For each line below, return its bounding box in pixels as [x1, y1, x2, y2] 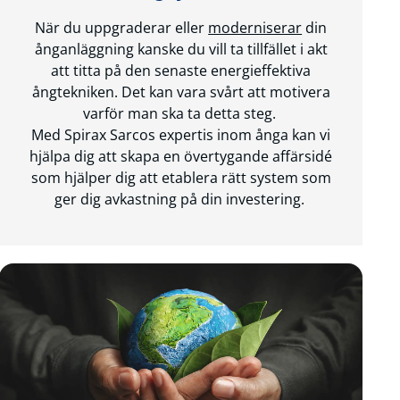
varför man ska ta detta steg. [82, 103, 279, 123]
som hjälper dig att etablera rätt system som [30, 167, 331, 187]
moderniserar [208, 17, 303, 37]
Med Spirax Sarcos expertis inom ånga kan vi [31, 124, 331, 145]
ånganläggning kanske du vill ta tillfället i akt [34, 38, 328, 59]
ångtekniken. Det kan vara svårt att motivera [31, 81, 330, 102]
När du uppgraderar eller [35, 17, 209, 37]
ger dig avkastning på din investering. [54, 188, 308, 209]
